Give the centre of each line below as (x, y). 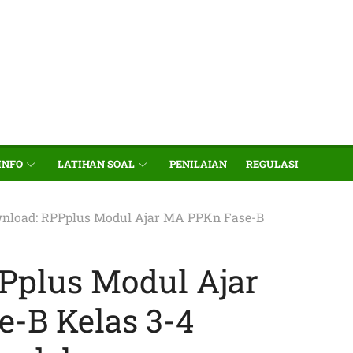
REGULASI (272, 164)
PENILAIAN (198, 164)
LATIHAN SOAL (96, 164)
